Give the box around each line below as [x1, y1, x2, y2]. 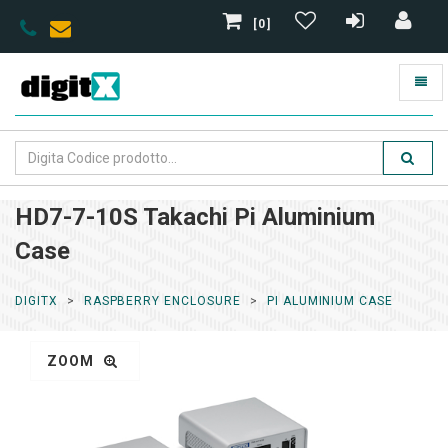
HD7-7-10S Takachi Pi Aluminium [15, 203, 375, 231]
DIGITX [15, 294, 58, 308]
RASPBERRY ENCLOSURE [83, 294, 241, 308]
